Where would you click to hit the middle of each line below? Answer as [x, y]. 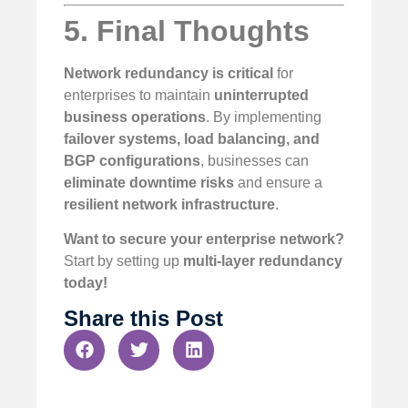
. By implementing [264, 117]
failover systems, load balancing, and [192, 138]
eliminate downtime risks [149, 182]
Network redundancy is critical [168, 73]
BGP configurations [132, 160]
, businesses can [255, 160]
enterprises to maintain [139, 95]
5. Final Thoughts [187, 31]
